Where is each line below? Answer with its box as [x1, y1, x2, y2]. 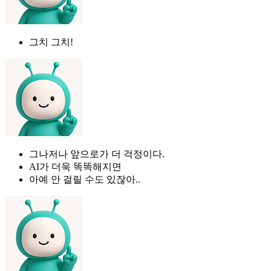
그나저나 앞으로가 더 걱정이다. [29, 148, 165, 159]
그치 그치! [29, 36, 73, 47]
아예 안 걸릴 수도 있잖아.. [29, 174, 140, 184]
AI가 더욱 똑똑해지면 [29, 161, 122, 172]
